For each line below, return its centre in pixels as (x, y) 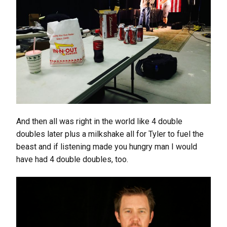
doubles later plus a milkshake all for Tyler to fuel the (110, 134)
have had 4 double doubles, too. (72, 159)
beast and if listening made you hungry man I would (107, 146)
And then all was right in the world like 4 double (99, 121)
